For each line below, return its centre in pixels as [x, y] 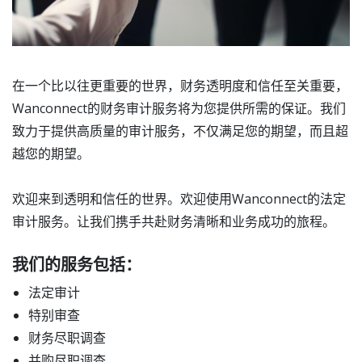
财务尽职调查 [67, 338]
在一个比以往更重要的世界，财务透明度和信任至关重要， [180, 86]
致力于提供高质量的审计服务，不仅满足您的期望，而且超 [180, 131]
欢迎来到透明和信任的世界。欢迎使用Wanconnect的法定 [179, 199]
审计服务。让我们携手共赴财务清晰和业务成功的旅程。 [174, 222]
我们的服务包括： [77, 265]
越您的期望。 [51, 154]
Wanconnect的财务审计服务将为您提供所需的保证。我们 [179, 109]
